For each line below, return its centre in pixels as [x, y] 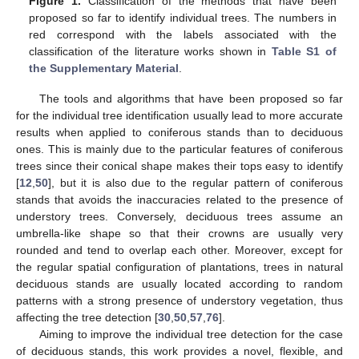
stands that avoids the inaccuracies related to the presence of [179, 199]
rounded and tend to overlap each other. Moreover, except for [179, 250]
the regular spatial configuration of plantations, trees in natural [179, 266]
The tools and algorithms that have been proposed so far [191, 98]
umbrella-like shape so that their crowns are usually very [179, 233]
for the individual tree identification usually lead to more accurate [179, 115]
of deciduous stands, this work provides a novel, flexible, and [179, 351]
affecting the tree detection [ [87, 317]
